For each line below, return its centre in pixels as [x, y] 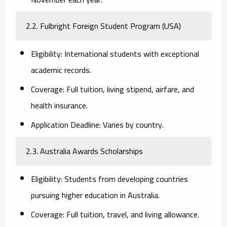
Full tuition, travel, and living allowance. [132, 214]
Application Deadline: [66, 124]
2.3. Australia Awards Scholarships [85, 151]
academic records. [61, 70]
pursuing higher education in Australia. [96, 195]
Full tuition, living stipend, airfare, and [129, 89]
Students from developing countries [125, 179]
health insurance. [60, 105]
